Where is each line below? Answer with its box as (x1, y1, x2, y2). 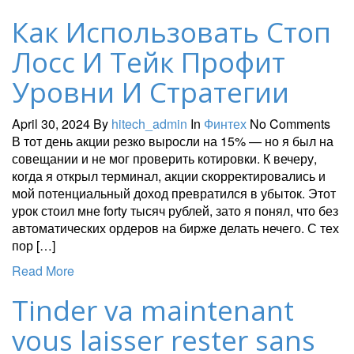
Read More (12, 261, 74, 280)
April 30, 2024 (12, 114, 90, 133)
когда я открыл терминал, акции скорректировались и (12, 166, 326, 185)
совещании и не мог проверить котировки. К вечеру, (12, 149, 317, 168)
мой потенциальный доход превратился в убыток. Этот (12, 183, 336, 202)
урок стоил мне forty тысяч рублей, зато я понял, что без (12, 201, 338, 220)
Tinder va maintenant (12, 291, 294, 329)
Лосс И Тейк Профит (12, 43, 285, 81)
